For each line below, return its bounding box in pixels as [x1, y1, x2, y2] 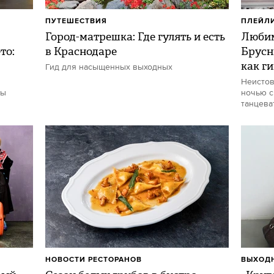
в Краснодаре [45, 43, 117, 59]
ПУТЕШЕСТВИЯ [45, 17, 107, 26]
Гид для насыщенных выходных [45, 62, 172, 73]
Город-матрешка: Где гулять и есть [45, 29, 225, 45]
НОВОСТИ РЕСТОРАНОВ [45, 255, 142, 264]
